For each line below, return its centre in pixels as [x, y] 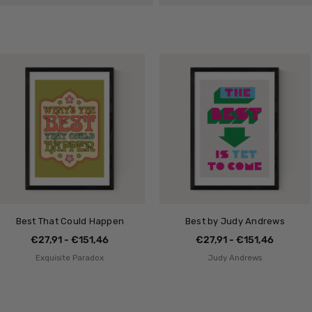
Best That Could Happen [70, 221]
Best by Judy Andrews [235, 221]
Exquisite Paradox [70, 258]
